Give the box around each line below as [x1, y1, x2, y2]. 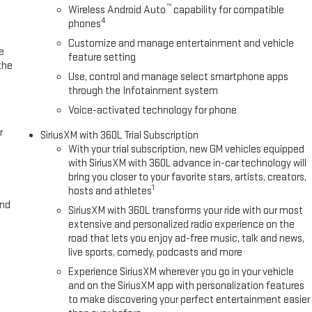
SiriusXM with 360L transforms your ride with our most [68, 203, 304, 217]
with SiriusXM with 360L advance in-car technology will [68, 156, 307, 170]
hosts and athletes [68, 184, 153, 198]
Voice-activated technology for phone [68, 103, 237, 117]
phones [68, 17, 102, 31]
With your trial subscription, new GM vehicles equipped [68, 142, 305, 156]
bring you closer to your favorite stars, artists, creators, [68, 170, 307, 184]
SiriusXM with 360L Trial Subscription [40, 128, 199, 142]
